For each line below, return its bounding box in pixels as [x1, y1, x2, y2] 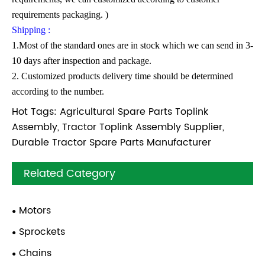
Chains [19, 245, 51, 261]
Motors [19, 203, 51, 219]
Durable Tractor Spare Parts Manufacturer [12, 135, 211, 151]
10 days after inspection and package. [12, 55, 151, 66]
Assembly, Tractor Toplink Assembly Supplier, [12, 119, 224, 135]
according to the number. [12, 86, 104, 96]
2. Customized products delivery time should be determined [12, 70, 233, 81]
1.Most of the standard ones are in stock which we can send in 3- [12, 40, 253, 50]
